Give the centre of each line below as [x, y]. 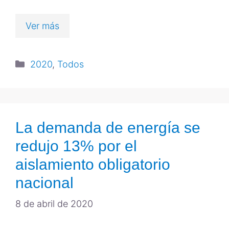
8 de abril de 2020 [54, 204]
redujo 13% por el [76, 146]
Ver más [42, 26]
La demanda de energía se [108, 128]
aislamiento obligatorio [93, 164]
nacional [44, 183]
